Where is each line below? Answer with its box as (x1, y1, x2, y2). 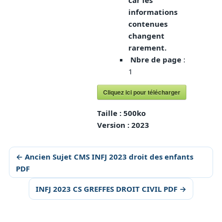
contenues (128, 19, 168, 29)
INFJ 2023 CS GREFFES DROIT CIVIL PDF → (36, 184, 186, 194)
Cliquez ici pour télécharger (103, 88, 181, 97)
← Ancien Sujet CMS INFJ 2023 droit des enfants (15, 151, 193, 162)
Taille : (97, 108, 124, 118)
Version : (97, 120, 132, 130)
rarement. (128, 43, 167, 53)
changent (128, 31, 165, 41)
